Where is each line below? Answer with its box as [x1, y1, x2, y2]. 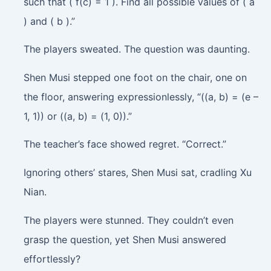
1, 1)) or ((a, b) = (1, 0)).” [23, 109, 132, 122]
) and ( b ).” [23, 15, 75, 27]
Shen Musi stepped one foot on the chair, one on [23, 71, 247, 83]
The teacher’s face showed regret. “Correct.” [23, 138, 226, 151]
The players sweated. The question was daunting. [23, 43, 250, 56]
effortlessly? [23, 252, 80, 265]
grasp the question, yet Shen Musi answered [23, 233, 226, 246]
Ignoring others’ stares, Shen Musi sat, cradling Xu [23, 166, 252, 179]
